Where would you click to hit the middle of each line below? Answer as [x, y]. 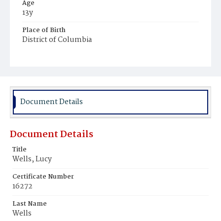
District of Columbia [57, 40]
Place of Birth [44, 30]
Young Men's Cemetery [62, 68]
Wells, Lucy [32, 159]
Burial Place [41, 57]
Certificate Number [43, 177]
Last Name [30, 204]
